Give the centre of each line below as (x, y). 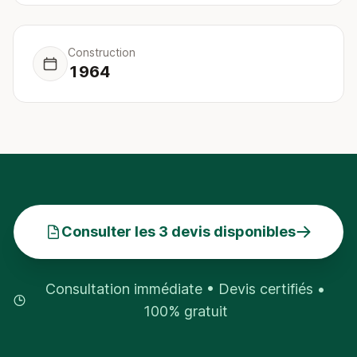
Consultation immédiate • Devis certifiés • (186, 289)
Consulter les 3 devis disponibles (178, 231)
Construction (102, 52)
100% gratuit (185, 311)
